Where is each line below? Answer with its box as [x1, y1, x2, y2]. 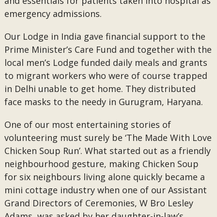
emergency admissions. [4, 8, 104, 19]
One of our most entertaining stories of [4, 119, 171, 130]
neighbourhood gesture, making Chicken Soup [4, 158, 199, 170]
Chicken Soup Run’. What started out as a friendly [4, 145, 211, 156]
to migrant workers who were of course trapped [4, 70, 207, 81]
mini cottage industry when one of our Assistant [4, 184, 207, 196]
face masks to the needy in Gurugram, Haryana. [4, 96, 205, 108]
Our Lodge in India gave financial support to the [4, 31, 205, 42]
